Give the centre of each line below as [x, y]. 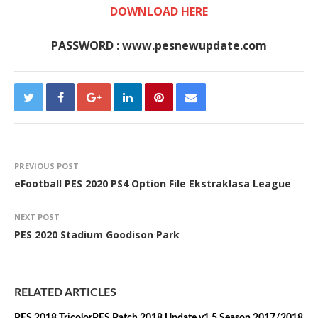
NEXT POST [37, 217]
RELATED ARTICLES [65, 292]
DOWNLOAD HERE [159, 11]
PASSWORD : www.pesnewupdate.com [159, 45]
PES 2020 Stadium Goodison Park [97, 235]
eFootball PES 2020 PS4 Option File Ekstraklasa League [153, 183]
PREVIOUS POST [46, 166]
